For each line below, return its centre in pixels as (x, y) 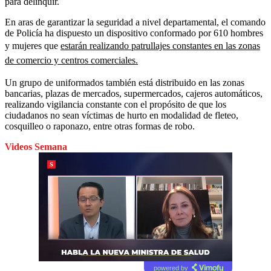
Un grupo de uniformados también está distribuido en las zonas (125, 82)
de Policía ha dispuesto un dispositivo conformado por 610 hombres (134, 33)
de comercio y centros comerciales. (71, 60)
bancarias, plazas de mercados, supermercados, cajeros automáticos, (134, 93)
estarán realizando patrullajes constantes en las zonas (160, 45)
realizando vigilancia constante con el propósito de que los (116, 104)
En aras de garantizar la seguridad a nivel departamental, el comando (135, 22)
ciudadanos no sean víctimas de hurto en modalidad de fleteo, (122, 115)
